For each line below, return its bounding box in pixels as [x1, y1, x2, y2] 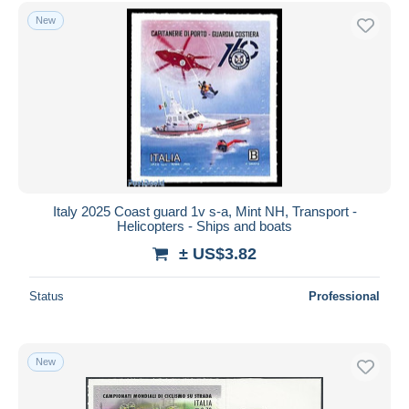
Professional [309, 288, 380, 303]
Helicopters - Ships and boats [117, 217, 292, 234]
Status [29, 288, 64, 303]
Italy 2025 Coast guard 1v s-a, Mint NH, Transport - [52, 203, 357, 219]
